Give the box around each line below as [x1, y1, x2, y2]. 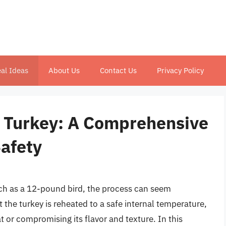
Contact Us [100, 66, 137, 75]
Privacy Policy [157, 66, 204, 75]
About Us [48, 66, 80, 75]
